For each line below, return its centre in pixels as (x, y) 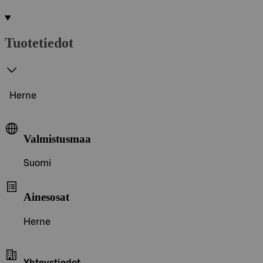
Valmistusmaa (57, 139)
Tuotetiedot (39, 43)
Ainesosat (46, 197)
